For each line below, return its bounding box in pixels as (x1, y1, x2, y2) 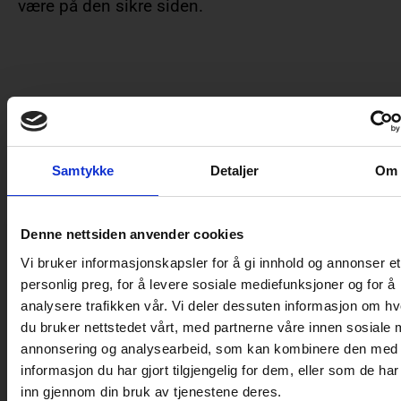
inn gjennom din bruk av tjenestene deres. (21, 383, 282, 399)
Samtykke (52, 163, 115, 178)
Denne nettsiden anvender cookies (21, 226, 243, 242)
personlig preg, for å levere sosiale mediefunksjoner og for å (21, 276, 396, 292)
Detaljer (209, 163, 260, 178)
